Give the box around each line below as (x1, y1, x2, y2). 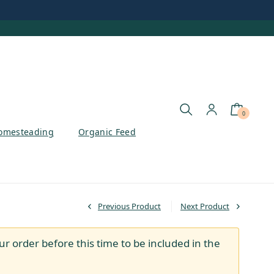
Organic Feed (78, 125, 136, 138)
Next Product (180, 201, 229, 212)
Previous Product (98, 201, 161, 212)
